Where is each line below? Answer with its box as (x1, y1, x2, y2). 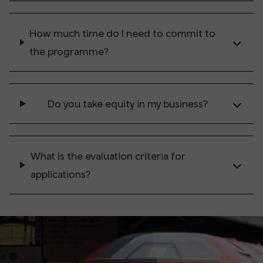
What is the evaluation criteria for (30, 150, 186, 162)
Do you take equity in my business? (48, 97, 208, 110)
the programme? (29, 45, 109, 58)
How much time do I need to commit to (29, 27, 215, 39)
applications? (30, 168, 90, 180)
